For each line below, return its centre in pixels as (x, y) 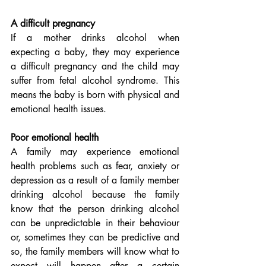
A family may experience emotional (95, 152)
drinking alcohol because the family (95, 194)
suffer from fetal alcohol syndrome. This (95, 80)
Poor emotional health (55, 137)
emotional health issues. (58, 109)
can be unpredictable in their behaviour (95, 223)
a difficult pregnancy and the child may (95, 66)
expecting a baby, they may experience (95, 52)
